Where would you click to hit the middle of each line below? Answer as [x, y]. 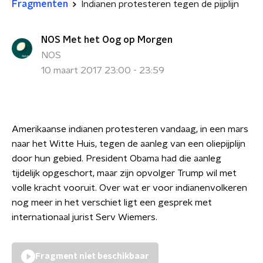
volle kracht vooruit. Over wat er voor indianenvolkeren [129, 188]
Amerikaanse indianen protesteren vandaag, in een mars [130, 129]
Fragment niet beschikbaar [92, 257]
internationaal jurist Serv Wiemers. [85, 217]
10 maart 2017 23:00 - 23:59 [103, 70]
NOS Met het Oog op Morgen [107, 40]
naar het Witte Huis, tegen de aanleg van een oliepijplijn [129, 144]
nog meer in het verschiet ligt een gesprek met [112, 203]
